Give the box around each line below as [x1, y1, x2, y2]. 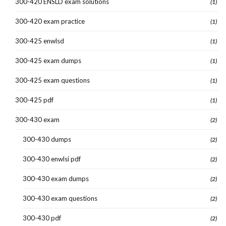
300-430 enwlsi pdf [23, 154, 81, 163]
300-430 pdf [23, 213, 61, 222]
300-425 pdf [15, 95, 53, 104]
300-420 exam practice [15, 17, 85, 25]
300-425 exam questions [15, 76, 90, 84]
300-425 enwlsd [15, 36, 64, 45]
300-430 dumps [23, 135, 71, 143]
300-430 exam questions [23, 194, 97, 202]
